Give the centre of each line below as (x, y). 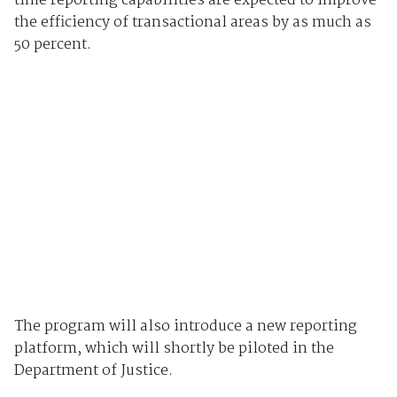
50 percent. (52, 45)
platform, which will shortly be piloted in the (174, 348)
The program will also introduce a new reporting (185, 326)
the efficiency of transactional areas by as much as (192, 23)
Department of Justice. (93, 370)
